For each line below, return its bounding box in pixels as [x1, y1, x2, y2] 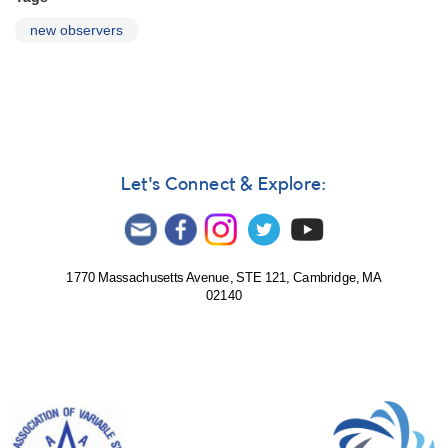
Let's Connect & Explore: [121, 175, 327, 195]
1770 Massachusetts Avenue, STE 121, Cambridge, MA [66, 271, 382, 286]
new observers [30, 22, 123, 39]
